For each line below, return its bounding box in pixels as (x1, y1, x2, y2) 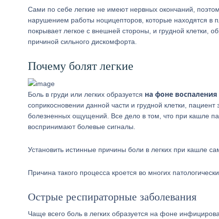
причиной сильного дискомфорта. (28, 38, 137, 45)
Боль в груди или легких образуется (28, 90, 145, 98)
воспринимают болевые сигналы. (28, 123, 135, 131)
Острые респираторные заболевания (28, 191, 197, 203)
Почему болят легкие (28, 60, 133, 72)
